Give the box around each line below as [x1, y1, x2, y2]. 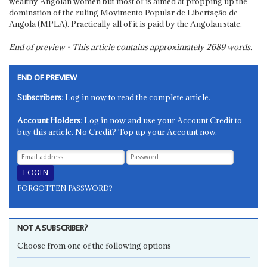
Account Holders [17, 114, 81, 126]
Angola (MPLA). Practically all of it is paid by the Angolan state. [8, 18, 242, 29]
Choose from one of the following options [17, 240, 172, 251]
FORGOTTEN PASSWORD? [17, 183, 113, 193]
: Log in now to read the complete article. [61, 91, 211, 103]
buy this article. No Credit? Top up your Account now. [17, 126, 218, 137]
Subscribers [17, 91, 62, 103]
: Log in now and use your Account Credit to [80, 114, 243, 126]
